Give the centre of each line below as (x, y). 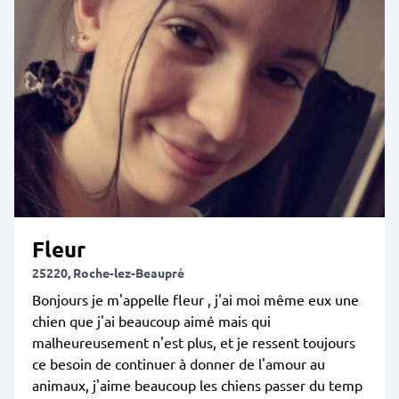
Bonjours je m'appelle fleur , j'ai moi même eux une (195, 299)
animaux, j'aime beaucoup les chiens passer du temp (197, 385)
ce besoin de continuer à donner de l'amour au (179, 363)
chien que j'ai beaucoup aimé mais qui (151, 321)
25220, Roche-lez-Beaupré (108, 273)
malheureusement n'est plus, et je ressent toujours (194, 342)
